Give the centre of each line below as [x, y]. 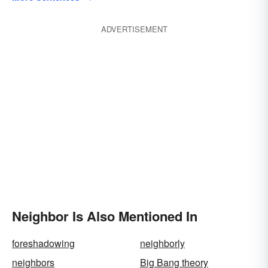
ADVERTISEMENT [134, 29]
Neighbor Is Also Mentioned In [105, 216]
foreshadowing [43, 243]
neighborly [162, 243]
